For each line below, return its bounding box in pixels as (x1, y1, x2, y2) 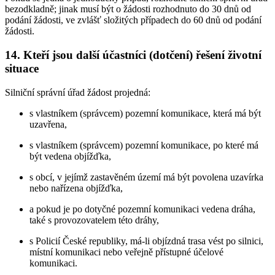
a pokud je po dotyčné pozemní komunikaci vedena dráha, (29, 203, 255, 214)
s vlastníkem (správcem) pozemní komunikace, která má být (29, 107, 261, 118)
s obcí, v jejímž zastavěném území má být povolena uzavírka (29, 171, 263, 182)
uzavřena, (29, 118, 67, 130)
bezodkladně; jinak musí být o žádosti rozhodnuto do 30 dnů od (5, 4, 251, 15)
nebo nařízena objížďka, (29, 182, 123, 193)
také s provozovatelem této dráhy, (29, 214, 159, 225)
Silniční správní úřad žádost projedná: (5, 87, 150, 98)
